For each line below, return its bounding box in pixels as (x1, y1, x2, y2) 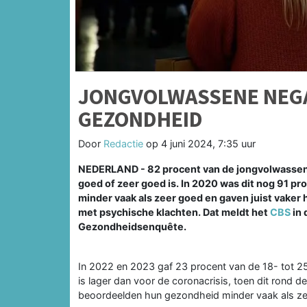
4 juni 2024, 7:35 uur (161, 137, 256, 149)
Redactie (103, 137, 143, 149)
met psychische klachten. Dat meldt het (78, 206, 270, 218)
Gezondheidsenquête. (78, 220, 186, 232)
